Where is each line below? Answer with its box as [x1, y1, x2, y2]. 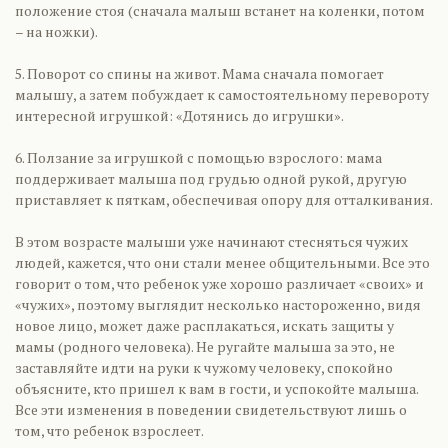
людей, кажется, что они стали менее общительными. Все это [15, 253, 430, 272]
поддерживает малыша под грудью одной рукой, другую [15, 169, 407, 188]
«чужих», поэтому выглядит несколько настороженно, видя [15, 295, 421, 314]
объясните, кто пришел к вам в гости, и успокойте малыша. [15, 379, 418, 398]
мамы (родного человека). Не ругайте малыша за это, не [15, 337, 395, 356]
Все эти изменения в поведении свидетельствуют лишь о [15, 400, 407, 419]
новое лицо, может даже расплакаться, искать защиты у [15, 316, 394, 335]
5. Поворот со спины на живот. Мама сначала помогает [15, 64, 384, 83]
